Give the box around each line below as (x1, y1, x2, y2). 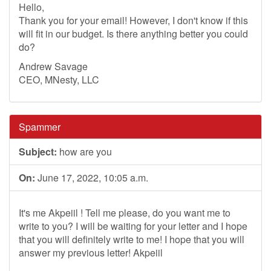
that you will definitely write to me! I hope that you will (19, 232, 244, 246)
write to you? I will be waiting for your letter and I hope (19, 219, 247, 233)
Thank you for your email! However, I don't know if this (19, 13, 248, 27)
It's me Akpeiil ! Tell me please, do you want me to (19, 206, 230, 220)
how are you (57, 145, 112, 158)
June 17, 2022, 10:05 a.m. (35, 171, 148, 184)
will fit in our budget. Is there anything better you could (19, 27, 248, 41)
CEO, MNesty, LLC (19, 73, 99, 87)
